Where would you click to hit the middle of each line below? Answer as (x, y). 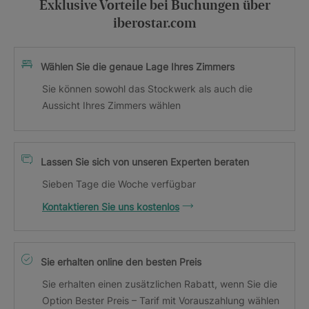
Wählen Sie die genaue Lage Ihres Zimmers (138, 66)
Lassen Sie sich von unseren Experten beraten (145, 161)
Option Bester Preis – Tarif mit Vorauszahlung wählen (161, 300)
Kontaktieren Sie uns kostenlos (111, 206)
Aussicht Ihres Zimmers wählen (111, 105)
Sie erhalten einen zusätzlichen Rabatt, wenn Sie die (160, 283)
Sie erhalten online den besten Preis (121, 261)
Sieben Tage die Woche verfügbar (119, 183)
